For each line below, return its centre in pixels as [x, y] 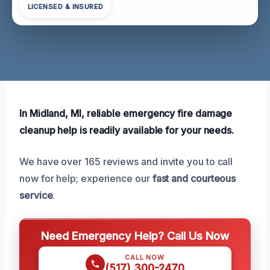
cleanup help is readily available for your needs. [127, 130]
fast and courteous [194, 178]
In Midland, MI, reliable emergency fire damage [126, 113]
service [36, 195]
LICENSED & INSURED [65, 7]
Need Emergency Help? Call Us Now [135, 235]
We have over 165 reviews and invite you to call [126, 161]
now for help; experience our [86, 178]
